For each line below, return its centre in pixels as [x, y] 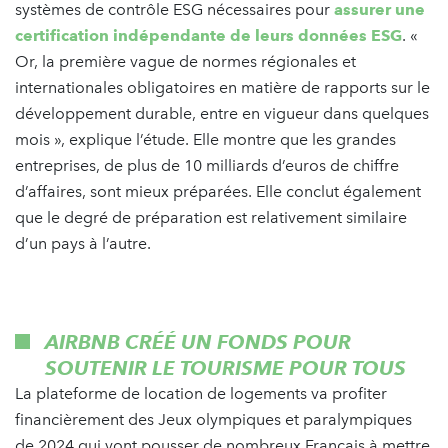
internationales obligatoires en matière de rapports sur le [222, 87]
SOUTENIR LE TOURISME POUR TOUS [225, 367]
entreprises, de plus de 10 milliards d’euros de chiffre [207, 165]
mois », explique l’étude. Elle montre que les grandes [205, 139]
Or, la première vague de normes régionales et [185, 61]
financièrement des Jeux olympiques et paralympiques [213, 419]
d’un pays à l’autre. [83, 243]
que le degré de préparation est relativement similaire [211, 217]
